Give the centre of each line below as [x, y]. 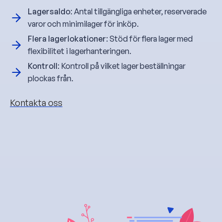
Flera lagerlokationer [67, 39]
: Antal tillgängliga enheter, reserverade [139, 12]
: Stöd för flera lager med [149, 39]
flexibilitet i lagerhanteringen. [80, 51]
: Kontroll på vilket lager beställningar [121, 66]
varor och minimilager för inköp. [83, 24]
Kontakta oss [36, 102]
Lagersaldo [49, 12]
